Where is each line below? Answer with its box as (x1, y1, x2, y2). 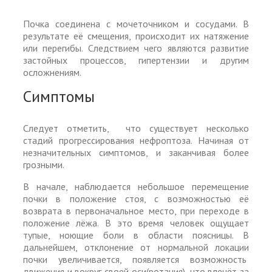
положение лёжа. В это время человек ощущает (23, 216, 249, 229)
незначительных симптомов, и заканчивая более (23, 146, 249, 158)
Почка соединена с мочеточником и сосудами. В (23, 18, 249, 30)
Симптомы (23, 86, 95, 107)
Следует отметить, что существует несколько (23, 121, 249, 134)
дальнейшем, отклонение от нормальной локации (23, 240, 249, 253)
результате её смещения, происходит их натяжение (23, 30, 249, 42)
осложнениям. (23, 66, 81, 79)
